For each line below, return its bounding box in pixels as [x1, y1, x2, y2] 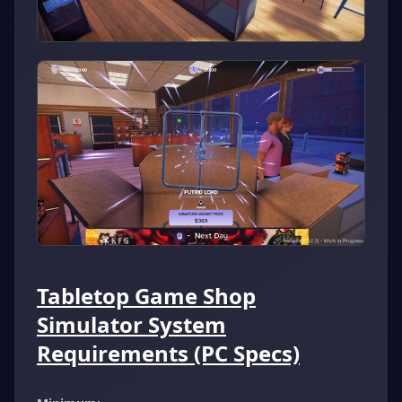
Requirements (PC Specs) [37, 337, 300, 368]
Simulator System [37, 309, 226, 339]
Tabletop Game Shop [37, 280, 256, 310]
